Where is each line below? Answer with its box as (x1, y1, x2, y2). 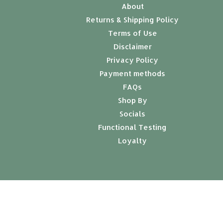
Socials (119, 109, 146, 118)
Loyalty (118, 136, 147, 145)
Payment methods (100, 69, 166, 78)
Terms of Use (108, 28, 157, 38)
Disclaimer (113, 42, 152, 51)
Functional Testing (98, 122, 167, 132)
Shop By (117, 96, 147, 105)
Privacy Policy (107, 55, 159, 65)
